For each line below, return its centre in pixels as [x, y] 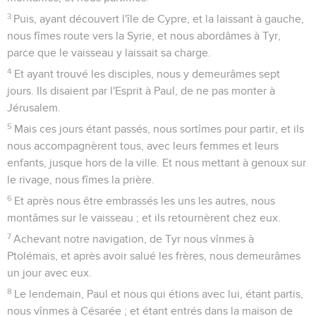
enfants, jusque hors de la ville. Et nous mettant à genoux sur [157, 163]
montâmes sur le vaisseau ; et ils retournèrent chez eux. [144, 218]
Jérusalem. [34, 108]
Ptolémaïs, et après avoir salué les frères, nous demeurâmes [154, 256]
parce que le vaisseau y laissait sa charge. [109, 53]
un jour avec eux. [49, 273]
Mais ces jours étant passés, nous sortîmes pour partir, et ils [159, 129]
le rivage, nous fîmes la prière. [81, 180]
